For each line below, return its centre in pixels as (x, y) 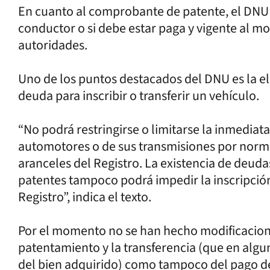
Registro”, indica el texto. (85, 197)
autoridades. (53, 45)
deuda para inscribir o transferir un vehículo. (139, 96)
